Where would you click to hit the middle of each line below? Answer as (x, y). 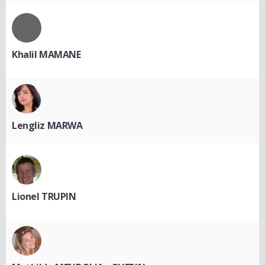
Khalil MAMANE (46, 55)
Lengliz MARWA (47, 126)
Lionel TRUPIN (44, 197)
